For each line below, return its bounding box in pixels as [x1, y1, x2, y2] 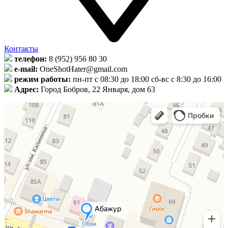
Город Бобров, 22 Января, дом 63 [41, 84, 155, 94]
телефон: [14, 54, 47, 63]
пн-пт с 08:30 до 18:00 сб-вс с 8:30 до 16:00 [73, 74, 221, 83]
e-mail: [14, 64, 38, 73]
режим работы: [14, 74, 71, 83]
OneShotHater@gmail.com [40, 64, 127, 73]
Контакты [4, 44, 38, 53]
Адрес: [14, 84, 39, 94]
